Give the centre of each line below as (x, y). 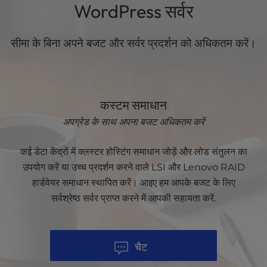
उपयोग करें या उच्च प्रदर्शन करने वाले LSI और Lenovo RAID (133, 167)
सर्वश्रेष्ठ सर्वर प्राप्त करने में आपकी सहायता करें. (133, 198)
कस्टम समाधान (133, 105)
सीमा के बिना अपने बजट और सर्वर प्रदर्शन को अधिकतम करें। (133, 43)
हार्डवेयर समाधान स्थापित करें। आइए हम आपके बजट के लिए (133, 183)
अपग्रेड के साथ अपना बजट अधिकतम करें (133, 122)
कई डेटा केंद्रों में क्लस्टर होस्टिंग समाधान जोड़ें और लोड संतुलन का (133, 152)
